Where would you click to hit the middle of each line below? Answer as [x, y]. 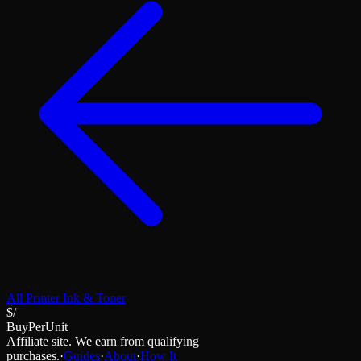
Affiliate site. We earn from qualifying [103, 341]
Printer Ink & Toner [76, 297]
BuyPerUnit [37, 326]
